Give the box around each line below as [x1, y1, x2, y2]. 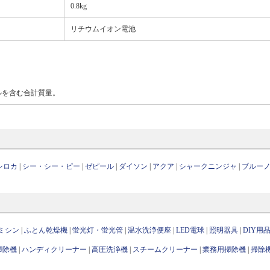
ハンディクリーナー [22, 245, 87, 254]
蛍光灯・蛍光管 [72, 225, 124, 234]
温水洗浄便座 [128, 225, 172, 234]
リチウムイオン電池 [70, 24, 136, 33]
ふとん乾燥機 [24, 225, 68, 234]
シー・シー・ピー [22, 162, 81, 171]
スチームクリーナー [133, 245, 198, 254]
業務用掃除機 [202, 245, 246, 254]
